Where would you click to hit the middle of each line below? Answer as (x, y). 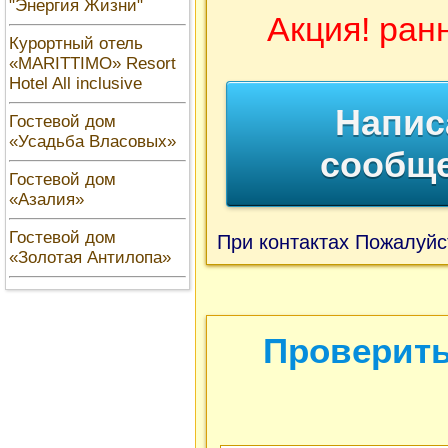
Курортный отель (76, 43)
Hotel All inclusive (75, 83)
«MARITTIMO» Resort (92, 63)
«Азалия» (46, 199)
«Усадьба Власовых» (92, 141)
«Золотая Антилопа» (90, 257)
